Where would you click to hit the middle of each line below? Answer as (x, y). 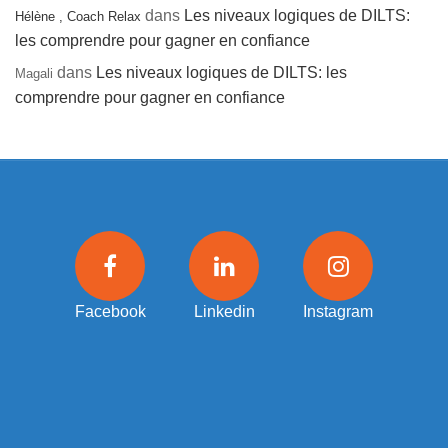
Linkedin (224, 312)
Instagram (338, 312)
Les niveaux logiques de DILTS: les (221, 73)
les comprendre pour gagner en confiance (162, 41)
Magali (34, 74)
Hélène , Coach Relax (78, 17)
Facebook (110, 312)
